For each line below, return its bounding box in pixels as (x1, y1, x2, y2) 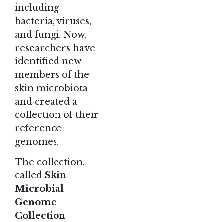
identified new (15, 56, 81, 67)
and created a (15, 96, 77, 108)
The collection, (15, 156, 85, 167)
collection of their (15, 110, 99, 121)
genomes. (15, 136, 59, 148)
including (15, 2, 59, 14)
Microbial (15, 183, 64, 194)
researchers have (15, 43, 95, 54)
